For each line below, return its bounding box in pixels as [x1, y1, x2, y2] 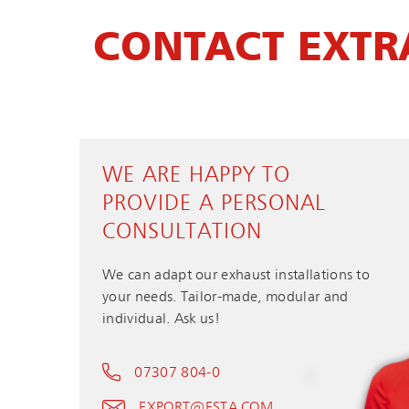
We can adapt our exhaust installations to [102, 268, 371, 284]
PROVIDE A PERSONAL [102, 193, 326, 215]
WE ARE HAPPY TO [102, 164, 291, 187]
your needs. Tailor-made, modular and [102, 290, 349, 306]
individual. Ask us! [102, 312, 221, 328]
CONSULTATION [102, 221, 262, 244]
